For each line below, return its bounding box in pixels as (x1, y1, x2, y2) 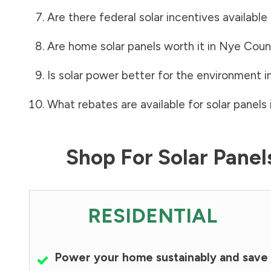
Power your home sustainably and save (55, 250, 268, 264)
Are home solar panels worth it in (47, 39, 219, 53)
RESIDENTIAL (87, 203, 217, 227)
